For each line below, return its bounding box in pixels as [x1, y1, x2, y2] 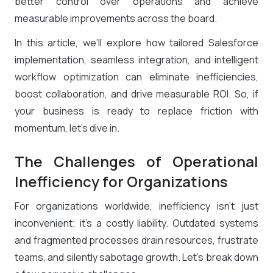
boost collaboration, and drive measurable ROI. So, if [15, 87, 258, 101]
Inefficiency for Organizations [15, 171, 228, 191]
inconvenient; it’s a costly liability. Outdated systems [15, 216, 258, 230]
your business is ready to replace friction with [15, 104, 258, 118]
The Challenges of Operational [15, 151, 258, 171]
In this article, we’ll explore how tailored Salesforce [15, 36, 258, 49]
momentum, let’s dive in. [15, 121, 119, 135]
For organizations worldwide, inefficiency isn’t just [15, 199, 258, 213]
